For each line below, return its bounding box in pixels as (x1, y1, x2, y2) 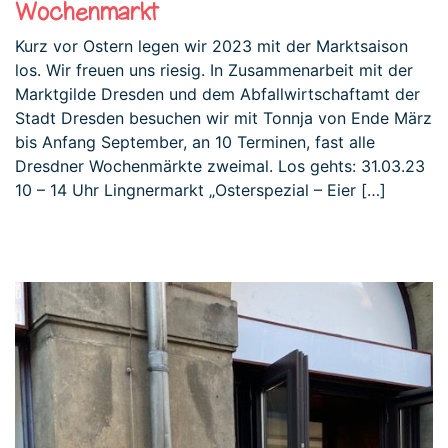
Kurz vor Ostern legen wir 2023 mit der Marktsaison (15, 35, 408, 56)
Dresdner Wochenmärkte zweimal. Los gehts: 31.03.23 (15, 155, 425, 176)
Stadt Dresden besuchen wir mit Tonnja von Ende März (15, 107, 432, 128)
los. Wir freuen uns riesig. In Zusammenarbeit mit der (15, 59, 413, 80)
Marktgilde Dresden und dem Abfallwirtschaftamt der (15, 83, 420, 104)
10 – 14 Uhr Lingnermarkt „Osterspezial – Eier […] (15, 179, 386, 200)
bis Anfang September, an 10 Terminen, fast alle (15, 131, 375, 152)
